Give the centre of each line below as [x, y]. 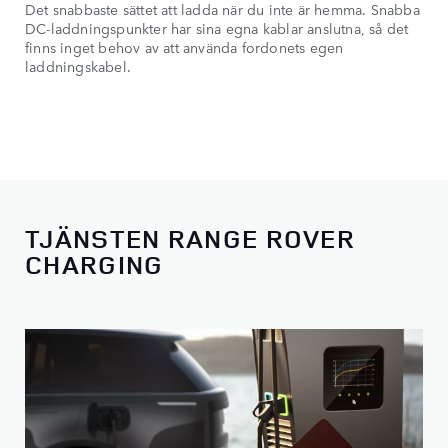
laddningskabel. [78, 65]
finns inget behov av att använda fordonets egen [184, 46]
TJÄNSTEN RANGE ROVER [190, 239]
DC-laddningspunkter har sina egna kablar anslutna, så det [217, 27]
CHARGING [94, 265]
